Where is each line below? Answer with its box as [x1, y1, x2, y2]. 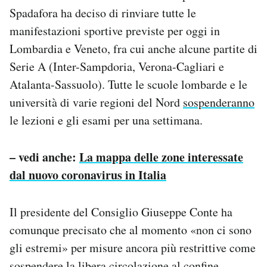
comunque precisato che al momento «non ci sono [10, 221, 252, 238]
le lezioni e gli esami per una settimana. [10, 111, 203, 128]
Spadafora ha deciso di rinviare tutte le [10, 4, 196, 21]
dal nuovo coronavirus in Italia [10, 166, 166, 184]
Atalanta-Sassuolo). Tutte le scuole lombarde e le [10, 76, 247, 92]
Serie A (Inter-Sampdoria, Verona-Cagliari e [10, 58, 224, 74]
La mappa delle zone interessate [79, 148, 243, 166]
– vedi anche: [10, 148, 79, 166]
